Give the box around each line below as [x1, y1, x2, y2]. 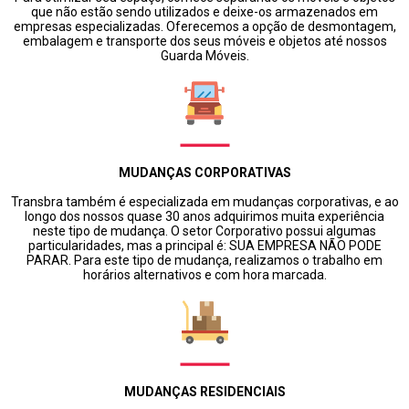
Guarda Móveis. [160, 48, 249, 63]
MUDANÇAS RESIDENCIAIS [123, 384, 286, 399]
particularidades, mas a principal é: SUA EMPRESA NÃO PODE [27, 238, 382, 253]
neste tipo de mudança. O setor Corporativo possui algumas [33, 224, 376, 238]
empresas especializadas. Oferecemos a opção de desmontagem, [13, 19, 396, 34]
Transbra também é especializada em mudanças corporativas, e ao [10, 194, 399, 209]
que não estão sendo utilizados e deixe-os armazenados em [31, 5, 378, 19]
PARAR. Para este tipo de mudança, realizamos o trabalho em [26, 253, 383, 267]
